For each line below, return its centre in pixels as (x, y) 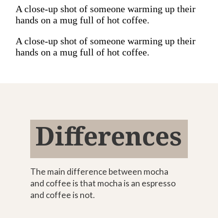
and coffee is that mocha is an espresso (103, 183)
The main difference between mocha (99, 172)
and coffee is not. (63, 195)
